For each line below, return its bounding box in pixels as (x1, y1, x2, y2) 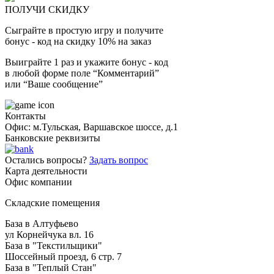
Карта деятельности (5, 165, 87, 176)
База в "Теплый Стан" (5, 262, 97, 273)
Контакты (5, 110, 46, 121)
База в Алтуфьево (5, 218, 78, 229)
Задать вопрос (89, 154, 148, 165)
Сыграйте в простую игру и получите (5, 24, 163, 35)
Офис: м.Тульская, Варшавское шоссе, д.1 (5, 121, 178, 132)
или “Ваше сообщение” (5, 78, 103, 89)
